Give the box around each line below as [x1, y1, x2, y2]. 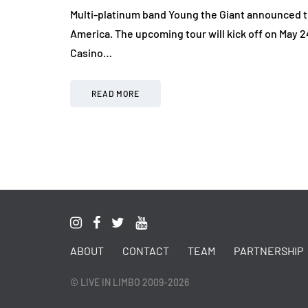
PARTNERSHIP [234, 244, 303, 258]
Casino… [70, 46, 112, 60]
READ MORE [91, 89, 140, 99]
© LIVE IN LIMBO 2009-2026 [70, 276, 189, 289]
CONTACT [122, 244, 169, 258]
